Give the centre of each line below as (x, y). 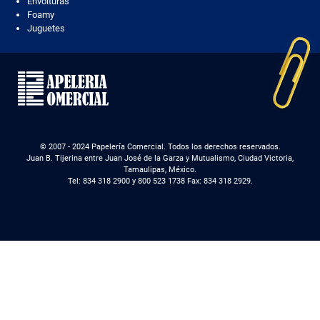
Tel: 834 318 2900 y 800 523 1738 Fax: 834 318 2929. (160, 181)
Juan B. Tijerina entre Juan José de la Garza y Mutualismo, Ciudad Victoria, (160, 158)
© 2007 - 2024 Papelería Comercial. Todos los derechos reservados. (160, 146)
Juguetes (46, 28)
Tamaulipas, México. (160, 169)
